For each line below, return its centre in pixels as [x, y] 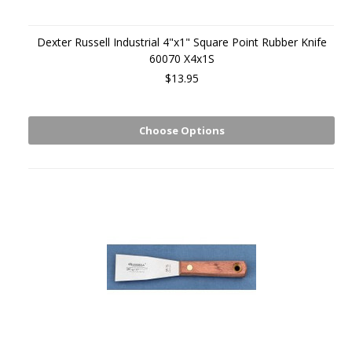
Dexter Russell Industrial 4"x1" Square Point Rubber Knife [181, 42]
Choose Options [181, 130]
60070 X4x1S [181, 59]
